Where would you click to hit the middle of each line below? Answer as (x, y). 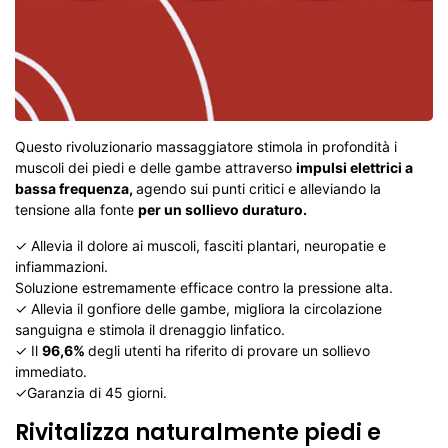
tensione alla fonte (76, 209)
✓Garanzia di (58, 392)
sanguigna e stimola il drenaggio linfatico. (150, 329)
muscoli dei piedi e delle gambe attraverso (155, 167)
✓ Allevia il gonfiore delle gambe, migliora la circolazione (198, 308)
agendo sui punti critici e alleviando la (258, 188)
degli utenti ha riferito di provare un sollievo (229, 350)
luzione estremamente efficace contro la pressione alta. (212, 287)
